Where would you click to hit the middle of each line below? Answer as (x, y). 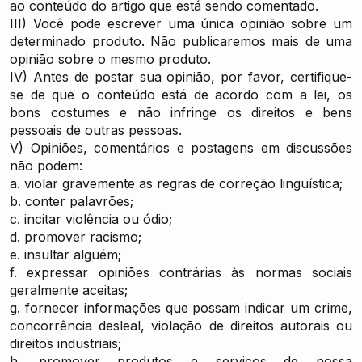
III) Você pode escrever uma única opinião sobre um (181, 23)
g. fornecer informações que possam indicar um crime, (181, 308)
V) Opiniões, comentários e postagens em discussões (181, 148)
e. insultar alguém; (65, 255)
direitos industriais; (65, 343)
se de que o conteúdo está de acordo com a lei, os (181, 95)
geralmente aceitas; (69, 290)
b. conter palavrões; (72, 201)
